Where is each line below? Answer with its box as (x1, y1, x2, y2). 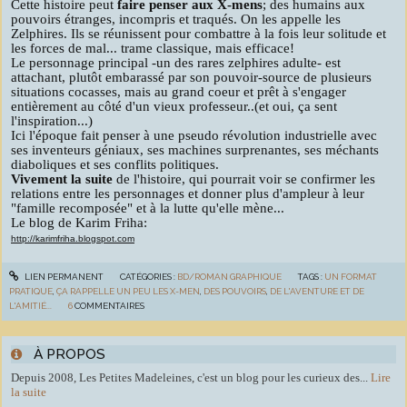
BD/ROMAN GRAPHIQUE (176, 272, 282, 283)
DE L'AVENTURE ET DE (270, 286, 365, 297)
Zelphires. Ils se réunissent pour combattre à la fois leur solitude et (11, 25, 386, 41)
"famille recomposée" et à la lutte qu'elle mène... (11, 200, 284, 215)
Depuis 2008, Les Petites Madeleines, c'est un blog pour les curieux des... (11, 370, 368, 384)
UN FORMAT (324, 272, 378, 283)
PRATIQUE (9, 286, 54, 297)
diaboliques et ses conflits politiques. (11, 156, 219, 172)
